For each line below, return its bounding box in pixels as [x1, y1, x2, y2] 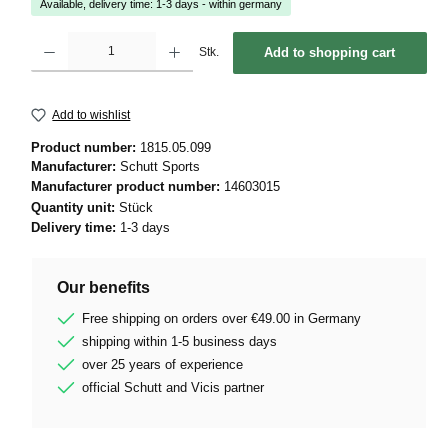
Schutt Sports [120, 158, 200, 174]
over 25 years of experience [82, 357, 243, 373]
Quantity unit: [31, 199, 119, 215]
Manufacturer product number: [31, 179, 224, 195]
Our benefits [57, 278, 150, 296]
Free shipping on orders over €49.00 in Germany [82, 311, 361, 327]
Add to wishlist [52, 107, 131, 122]
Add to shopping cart [264, 44, 396, 60]
